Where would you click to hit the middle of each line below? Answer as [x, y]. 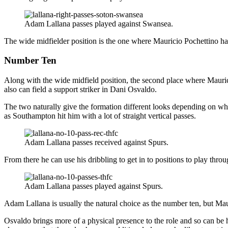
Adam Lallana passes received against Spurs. [96, 142]
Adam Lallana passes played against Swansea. [99, 23]
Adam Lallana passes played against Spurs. [94, 186]
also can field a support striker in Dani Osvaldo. [80, 89]
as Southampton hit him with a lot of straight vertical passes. [100, 116]
